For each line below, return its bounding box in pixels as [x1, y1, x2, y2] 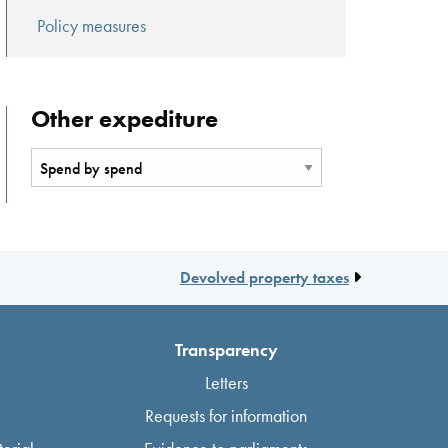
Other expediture [31, 102, 218, 134]
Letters [204, 370, 248, 394]
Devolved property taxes [180, 266, 349, 288]
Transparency [174, 337, 278, 361]
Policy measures [37, 13, 147, 37]
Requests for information [145, 403, 307, 427]
